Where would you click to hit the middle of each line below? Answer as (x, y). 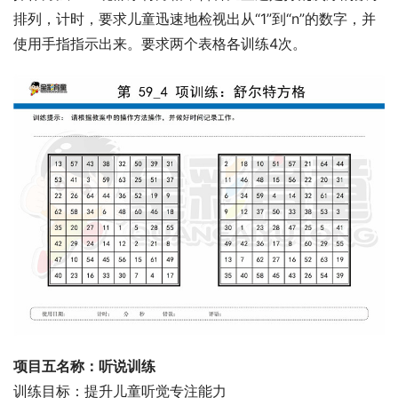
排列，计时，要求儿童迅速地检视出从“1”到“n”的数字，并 (195, 19)
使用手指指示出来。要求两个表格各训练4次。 (160, 44)
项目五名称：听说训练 (84, 366)
